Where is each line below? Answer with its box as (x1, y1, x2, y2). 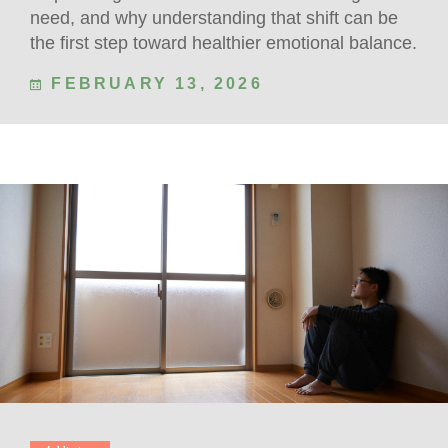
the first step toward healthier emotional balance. (30, 33, 417, 54)
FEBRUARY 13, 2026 (44, 75, 263, 93)
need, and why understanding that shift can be (30, 8, 398, 29)
